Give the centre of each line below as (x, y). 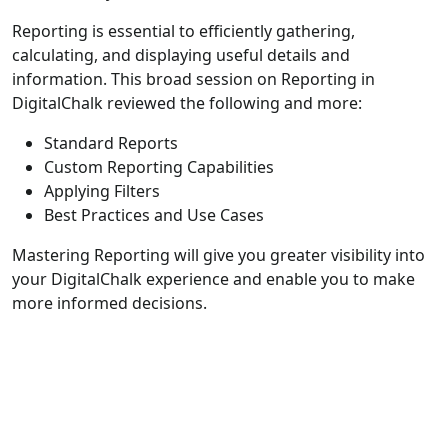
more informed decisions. (109, 302)
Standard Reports (111, 142)
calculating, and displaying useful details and (181, 54)
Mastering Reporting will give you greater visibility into (218, 254)
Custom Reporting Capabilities (159, 166)
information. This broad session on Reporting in (193, 78)
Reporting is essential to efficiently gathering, (183, 30)
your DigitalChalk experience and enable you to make (213, 278)
